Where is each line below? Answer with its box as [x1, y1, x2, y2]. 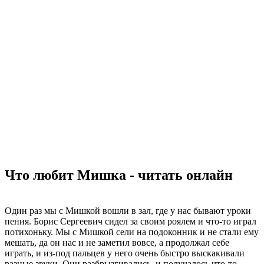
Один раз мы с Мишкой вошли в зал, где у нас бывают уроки [5, 205, 251, 216]
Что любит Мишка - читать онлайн [5, 167, 233, 183]
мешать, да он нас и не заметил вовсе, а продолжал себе [5, 237, 229, 247]
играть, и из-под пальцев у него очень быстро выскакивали [5, 247, 245, 258]
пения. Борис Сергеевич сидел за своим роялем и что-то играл [5, 216, 256, 226]
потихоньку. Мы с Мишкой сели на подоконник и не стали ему [5, 226, 259, 237]
